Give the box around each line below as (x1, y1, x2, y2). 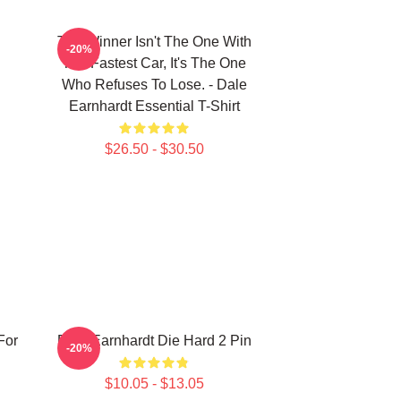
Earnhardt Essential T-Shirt (68, 98, 240, 114)
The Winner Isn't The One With (56, 34, 252, 49)
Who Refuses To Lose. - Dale (61, 77, 247, 92)
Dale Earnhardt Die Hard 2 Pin (56, 333, 252, 348)
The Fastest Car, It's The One (62, 55, 246, 71)
